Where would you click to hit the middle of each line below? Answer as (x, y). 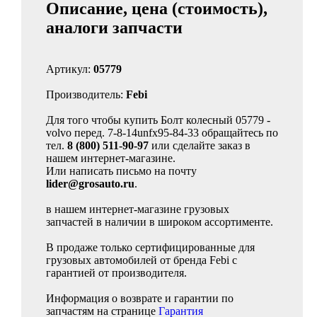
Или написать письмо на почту (121, 171)
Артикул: (70, 69)
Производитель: (86, 94)
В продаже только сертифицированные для (150, 247)
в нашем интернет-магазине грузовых (138, 209)
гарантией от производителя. (116, 273)
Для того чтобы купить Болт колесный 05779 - (158, 120)
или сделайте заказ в (200, 145)
